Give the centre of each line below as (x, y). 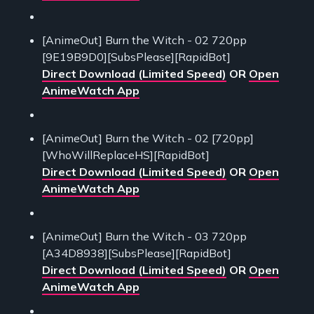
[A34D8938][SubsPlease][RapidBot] (137, 253)
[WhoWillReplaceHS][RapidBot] (126, 155)
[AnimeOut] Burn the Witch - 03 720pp (144, 236)
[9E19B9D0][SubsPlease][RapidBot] (136, 56)
